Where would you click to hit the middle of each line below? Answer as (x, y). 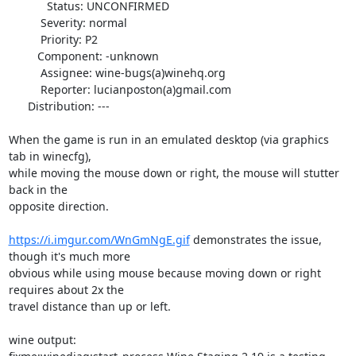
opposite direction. (58, 206)
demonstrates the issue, (255, 240)
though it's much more (69, 256)
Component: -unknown (23, 56)
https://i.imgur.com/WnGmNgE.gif (99, 240)
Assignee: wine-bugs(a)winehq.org (24, 73)
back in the (38, 190)
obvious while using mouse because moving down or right (164, 273)
